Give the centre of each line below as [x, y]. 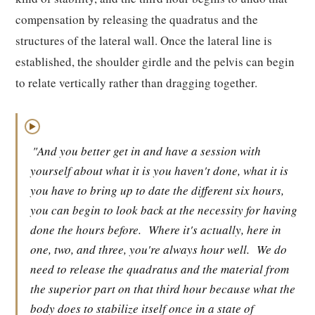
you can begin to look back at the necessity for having [164, 210]
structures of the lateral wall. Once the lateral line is [144, 40]
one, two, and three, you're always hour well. [140, 249]
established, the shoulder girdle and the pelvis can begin [155, 62]
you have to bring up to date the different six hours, [157, 190]
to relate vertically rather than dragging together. [136, 83]
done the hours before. [86, 230]
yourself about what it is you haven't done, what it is [159, 171]
